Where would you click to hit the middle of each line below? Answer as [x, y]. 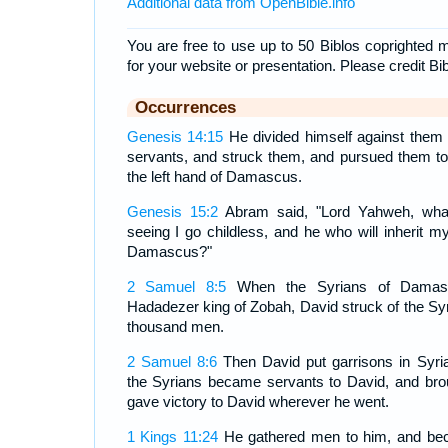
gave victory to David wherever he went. [257, 402]
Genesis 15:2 [172, 212]
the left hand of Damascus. [214, 177]
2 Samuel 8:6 [171, 362]
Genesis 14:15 [175, 137]
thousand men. [175, 327]
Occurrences [185, 107]
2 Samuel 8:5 [176, 287]
